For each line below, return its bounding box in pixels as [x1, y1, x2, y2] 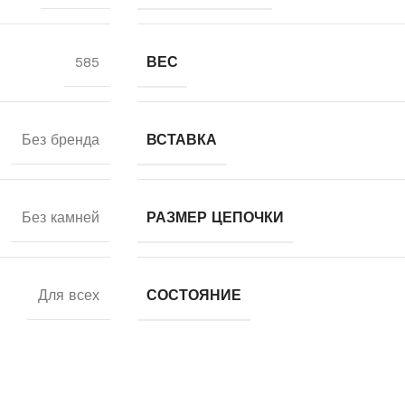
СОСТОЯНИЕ [146, 287, 241, 304]
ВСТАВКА [146, 131, 217, 148]
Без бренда [22, 131, 99, 148]
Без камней [22, 209, 99, 226]
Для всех [38, 287, 99, 304]
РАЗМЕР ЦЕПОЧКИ [146, 209, 284, 226]
